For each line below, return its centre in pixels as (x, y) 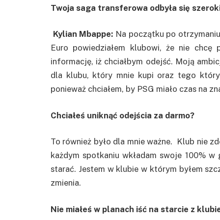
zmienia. (66, 183)
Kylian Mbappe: (84, 34)
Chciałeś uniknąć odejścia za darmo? (123, 115)
